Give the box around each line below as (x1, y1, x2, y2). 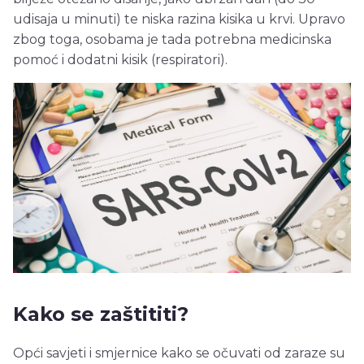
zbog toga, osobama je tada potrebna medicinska (13, 32, 331, 48)
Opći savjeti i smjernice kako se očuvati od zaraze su (13, 345, 345, 362)
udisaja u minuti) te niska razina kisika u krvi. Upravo (13, 11, 345, 28)
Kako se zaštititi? (13, 302, 188, 327)
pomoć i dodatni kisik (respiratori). (13, 52, 227, 68)
